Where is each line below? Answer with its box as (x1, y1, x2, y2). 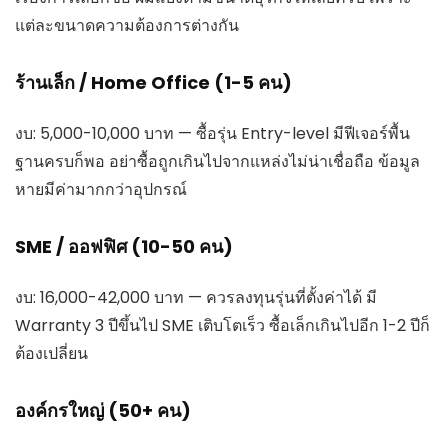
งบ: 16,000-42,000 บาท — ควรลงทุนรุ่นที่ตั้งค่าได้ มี (15, 285, 377, 309)
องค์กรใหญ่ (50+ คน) (15, 397, 191, 423)
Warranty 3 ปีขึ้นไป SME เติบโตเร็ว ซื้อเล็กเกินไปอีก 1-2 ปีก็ (15, 313, 430, 337)
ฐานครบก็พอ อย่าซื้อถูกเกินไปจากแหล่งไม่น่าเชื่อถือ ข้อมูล (15, 149, 420, 173)
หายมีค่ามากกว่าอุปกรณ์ (15, 177, 187, 201)
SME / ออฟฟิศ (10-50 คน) (15, 233, 233, 259)
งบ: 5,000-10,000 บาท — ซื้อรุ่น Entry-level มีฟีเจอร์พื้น (15, 121, 410, 145)
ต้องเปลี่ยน (15, 341, 88, 365)
